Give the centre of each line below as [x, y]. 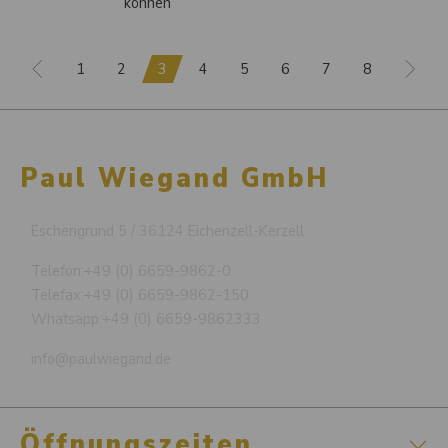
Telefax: [57, 295]
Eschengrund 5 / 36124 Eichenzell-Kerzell [167, 231]
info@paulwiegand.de [100, 359]
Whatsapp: [66, 319]
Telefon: [57, 271]
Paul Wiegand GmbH [174, 178]
